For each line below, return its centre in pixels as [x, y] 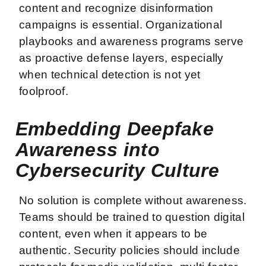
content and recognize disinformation [116, 8]
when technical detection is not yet [110, 74]
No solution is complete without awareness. [133, 200]
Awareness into [87, 149]
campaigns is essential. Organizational [121, 24]
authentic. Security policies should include [129, 250]
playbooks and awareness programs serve [132, 41]
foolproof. [45, 91]
